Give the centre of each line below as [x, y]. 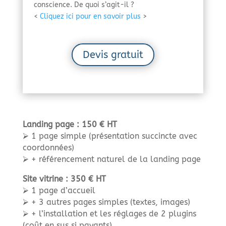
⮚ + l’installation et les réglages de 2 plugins [109, 213]
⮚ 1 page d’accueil [59, 190]
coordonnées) [48, 147]
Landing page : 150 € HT [70, 124]
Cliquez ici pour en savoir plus [90, 16]
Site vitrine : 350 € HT [64, 179]
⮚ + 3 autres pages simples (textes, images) [106, 202]
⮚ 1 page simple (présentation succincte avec [110, 136]
